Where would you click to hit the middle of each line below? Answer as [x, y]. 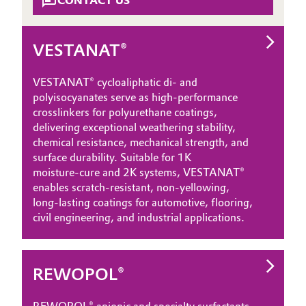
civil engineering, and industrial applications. [139, 218]
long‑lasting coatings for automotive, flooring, [143, 203]
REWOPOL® [79, 274]
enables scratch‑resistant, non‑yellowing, [131, 187]
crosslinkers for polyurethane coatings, [125, 112]
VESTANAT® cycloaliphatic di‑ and [115, 82]
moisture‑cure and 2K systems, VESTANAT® [139, 172]
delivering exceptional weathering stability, [134, 127]
